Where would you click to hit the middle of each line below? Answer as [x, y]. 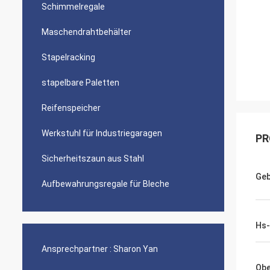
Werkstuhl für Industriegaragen [102, 133]
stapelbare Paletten [80, 83]
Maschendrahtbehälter [86, 32]
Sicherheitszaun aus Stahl [93, 159]
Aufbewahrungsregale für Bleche [105, 184]
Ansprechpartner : [77, 249]
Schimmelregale [73, 7]
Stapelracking [68, 57]
